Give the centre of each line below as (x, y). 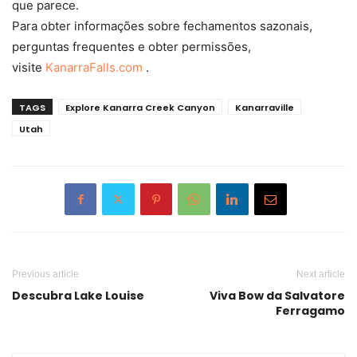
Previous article (45, 274)
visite (29, 67)
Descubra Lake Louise (78, 295)
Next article (321, 274)
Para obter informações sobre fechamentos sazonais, (162, 25)
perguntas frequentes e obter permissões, (131, 46)
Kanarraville (265, 107)
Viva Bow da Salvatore (277, 295)
